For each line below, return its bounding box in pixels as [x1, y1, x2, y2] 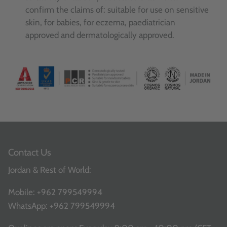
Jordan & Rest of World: [8, 164, 93, 175]
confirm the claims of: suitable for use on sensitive [25, 5, 209, 15]
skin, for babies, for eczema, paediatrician [25, 17, 175, 28]
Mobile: [8, 186, 37, 197]
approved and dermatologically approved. [25, 30, 174, 41]
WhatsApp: [8, 200, 50, 211]
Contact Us [8, 146, 51, 158]
